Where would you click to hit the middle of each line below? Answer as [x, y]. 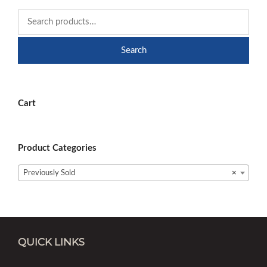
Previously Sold [49, 173]
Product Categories [57, 148]
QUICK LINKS [51, 242]
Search [133, 50]
